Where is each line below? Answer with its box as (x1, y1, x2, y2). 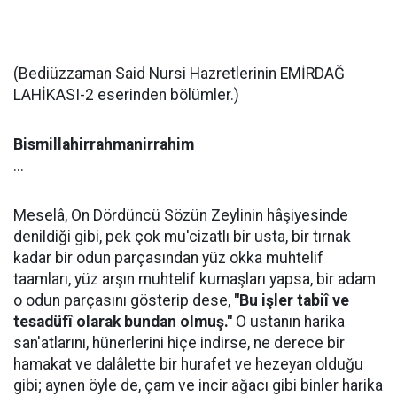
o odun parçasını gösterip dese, (13, 292, 234, 309)
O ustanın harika (232, 313, 345, 331)
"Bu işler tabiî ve (234, 292, 349, 309)
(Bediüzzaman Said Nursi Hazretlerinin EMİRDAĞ (13, 65, 345, 82)
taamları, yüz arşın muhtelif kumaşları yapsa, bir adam (13, 270, 376, 288)
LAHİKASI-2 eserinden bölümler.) (13, 86, 239, 104)
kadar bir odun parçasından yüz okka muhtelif (13, 249, 323, 267)
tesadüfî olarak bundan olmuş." (13, 313, 232, 331)
